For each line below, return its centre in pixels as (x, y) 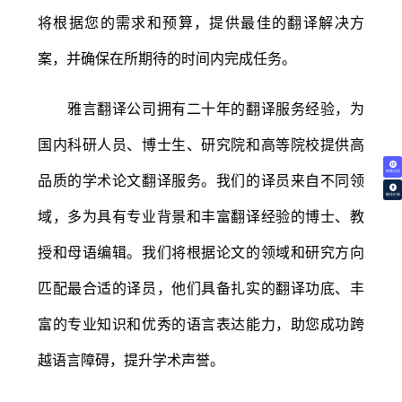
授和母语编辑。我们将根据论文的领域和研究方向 (201, 252)
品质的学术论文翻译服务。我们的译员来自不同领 (201, 180)
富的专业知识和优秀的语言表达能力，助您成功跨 (201, 323)
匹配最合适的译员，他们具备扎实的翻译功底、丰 (201, 288)
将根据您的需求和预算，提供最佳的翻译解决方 (201, 22)
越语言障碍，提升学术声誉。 (131, 359)
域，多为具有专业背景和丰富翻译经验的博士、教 (201, 216)
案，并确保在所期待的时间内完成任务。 (167, 58)
